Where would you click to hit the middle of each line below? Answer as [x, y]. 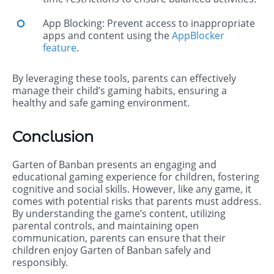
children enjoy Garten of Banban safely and [112, 250]
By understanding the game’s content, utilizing [119, 214]
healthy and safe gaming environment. [101, 103]
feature [60, 48]
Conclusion [53, 137]
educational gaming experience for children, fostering [136, 177]
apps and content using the [107, 36]
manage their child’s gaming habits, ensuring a [120, 91]
